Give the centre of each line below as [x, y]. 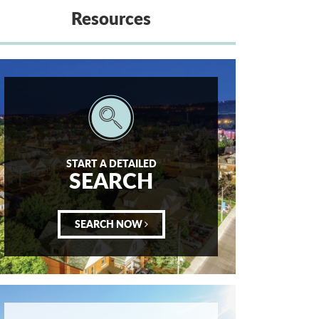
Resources [111, 18]
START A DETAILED [111, 163]
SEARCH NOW [109, 224]
